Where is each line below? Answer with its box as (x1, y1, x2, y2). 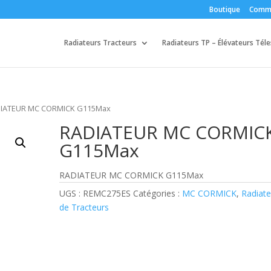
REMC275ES (83, 187, 131, 199)
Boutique (209, 4, 240, 15)
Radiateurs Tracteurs (64, 38, 137, 48)
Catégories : (133, 187, 183, 199)
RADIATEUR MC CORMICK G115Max (59, 169, 204, 181)
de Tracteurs (59, 201, 109, 213)
